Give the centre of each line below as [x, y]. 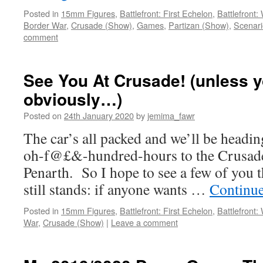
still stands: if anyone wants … [117, 189]
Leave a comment [144, 222]
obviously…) [73, 99]
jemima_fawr [171, 115]
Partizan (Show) [199, 25]
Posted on [43, 115]
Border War [45, 25]
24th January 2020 [99, 115]
